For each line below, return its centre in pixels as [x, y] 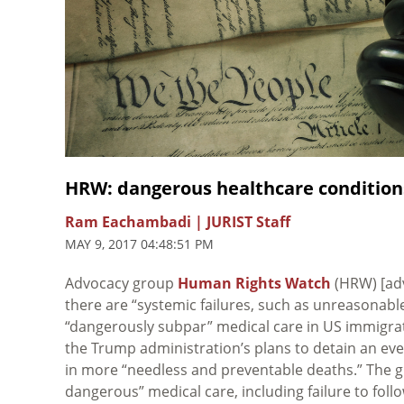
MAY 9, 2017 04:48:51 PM [139, 243]
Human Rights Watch [254, 283]
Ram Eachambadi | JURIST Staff [178, 221]
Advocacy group [121, 283]
